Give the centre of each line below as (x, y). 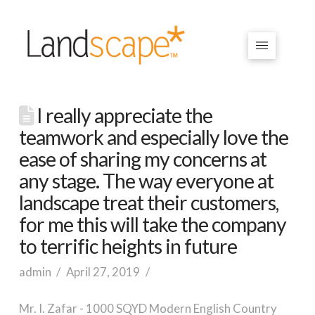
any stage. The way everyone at (146, 180)
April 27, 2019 (103, 271)
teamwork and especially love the (153, 137)
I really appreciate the (122, 115)
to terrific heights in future (128, 246)
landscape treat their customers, (148, 202)
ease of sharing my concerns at (142, 159)
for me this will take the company (152, 224)
